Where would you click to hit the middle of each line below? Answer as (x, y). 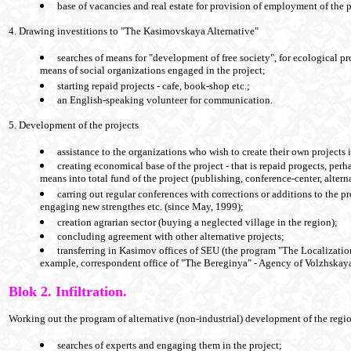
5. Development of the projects (74, 125)
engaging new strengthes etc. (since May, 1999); (142, 208)
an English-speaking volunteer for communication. (165, 100)
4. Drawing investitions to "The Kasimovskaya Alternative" (134, 31)
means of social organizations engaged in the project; (153, 71)
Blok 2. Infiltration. (68, 292)
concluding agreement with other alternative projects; (171, 237)
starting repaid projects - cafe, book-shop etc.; (154, 86)
